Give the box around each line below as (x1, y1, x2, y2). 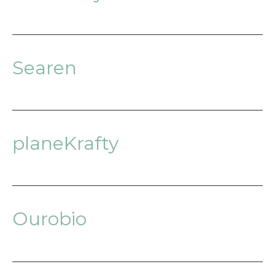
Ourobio (12, 207, 87, 231)
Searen (12, 56, 77, 80)
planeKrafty (12, 132, 118, 155)
